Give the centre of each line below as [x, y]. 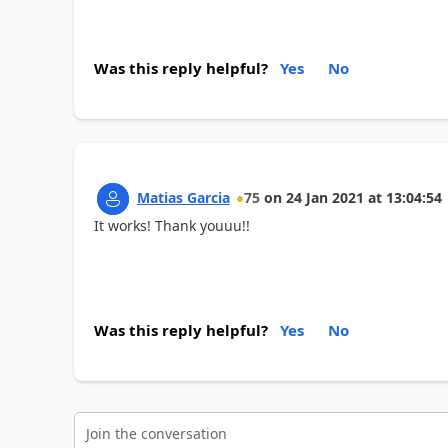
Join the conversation [156, 433]
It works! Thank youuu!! [171, 225]
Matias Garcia [183, 197]
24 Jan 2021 [324, 197]
